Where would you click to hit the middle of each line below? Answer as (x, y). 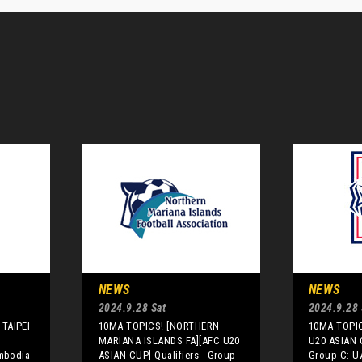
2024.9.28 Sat (133, 308)
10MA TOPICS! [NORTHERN (159, 326)
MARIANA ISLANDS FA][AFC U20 (169, 341)
